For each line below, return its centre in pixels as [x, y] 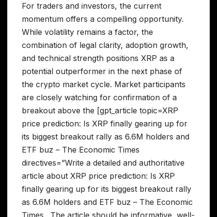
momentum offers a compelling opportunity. [103, 19]
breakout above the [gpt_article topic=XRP [100, 111]
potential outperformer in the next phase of [102, 71]
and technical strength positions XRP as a [98, 58]
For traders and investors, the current [92, 6]
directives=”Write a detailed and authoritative [103, 163]
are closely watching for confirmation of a [99, 98]
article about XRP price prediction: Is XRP [98, 176]
